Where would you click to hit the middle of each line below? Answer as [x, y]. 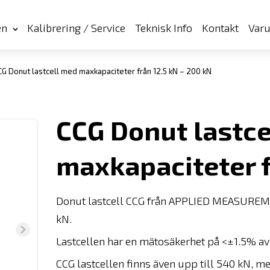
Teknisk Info [164, 28]
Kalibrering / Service [76, 28]
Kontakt [220, 28]
